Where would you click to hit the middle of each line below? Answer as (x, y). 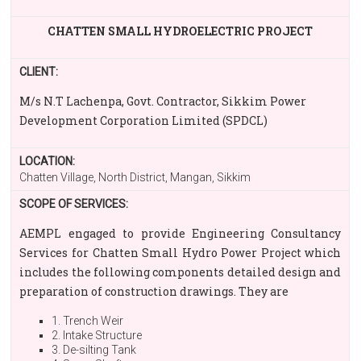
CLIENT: (39, 72)
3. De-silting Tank (94, 350)
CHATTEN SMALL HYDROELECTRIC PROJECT (180, 31)
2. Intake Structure (97, 335)
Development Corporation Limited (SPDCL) (144, 120)
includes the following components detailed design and (180, 272)
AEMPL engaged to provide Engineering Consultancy (180, 233)
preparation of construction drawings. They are (154, 291)
